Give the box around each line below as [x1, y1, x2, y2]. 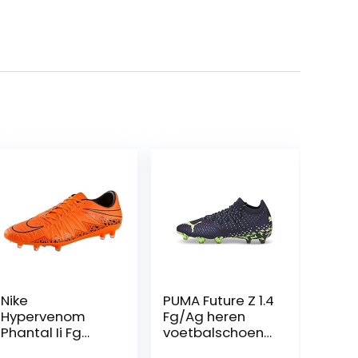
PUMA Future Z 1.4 [162, 291, 274, 310]
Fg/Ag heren [162, 307, 245, 326]
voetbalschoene [162, 323, 272, 342]
